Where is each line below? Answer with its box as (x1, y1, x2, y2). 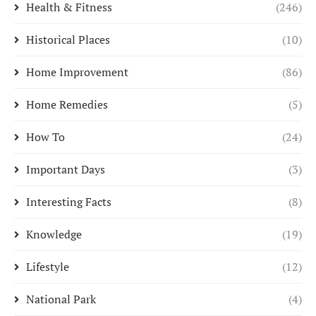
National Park (26, 291, 96, 307)
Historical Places (26, 32, 110, 47)
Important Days (26, 162, 105, 177)
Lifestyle (26, 259, 69, 274)
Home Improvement (26, 64, 128, 80)
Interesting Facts (26, 194, 111, 209)
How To (26, 129, 65, 145)
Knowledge (26, 226, 82, 242)
